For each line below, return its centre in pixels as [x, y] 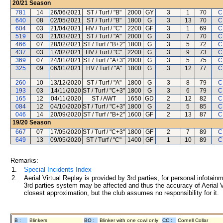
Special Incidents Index [58, 169]
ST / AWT [104, 99]
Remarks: [24, 161]
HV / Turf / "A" [104, 68]
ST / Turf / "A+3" [104, 60]
